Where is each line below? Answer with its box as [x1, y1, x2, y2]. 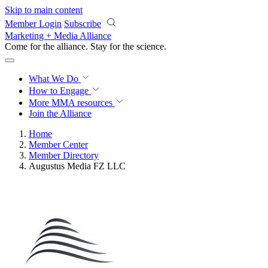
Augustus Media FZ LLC [29, 161, 126, 171]
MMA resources [49, 98, 112, 108]
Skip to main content [5, 5, 83, 15]
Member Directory [29, 150, 99, 160]
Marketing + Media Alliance [5, 31, 111, 41]
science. [136, 41, 166, 51]
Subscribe [64, 19, 101, 29]
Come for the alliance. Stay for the [5, 41, 136, 51]
